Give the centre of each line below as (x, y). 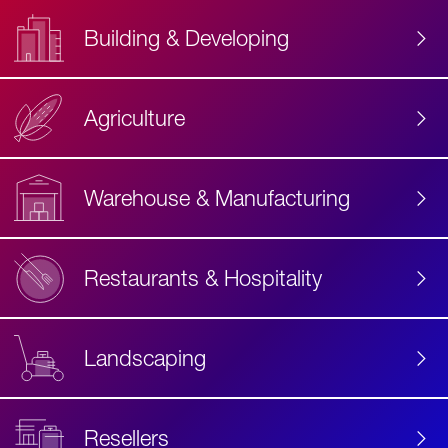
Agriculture (134, 118)
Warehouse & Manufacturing (217, 198)
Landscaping (145, 358)
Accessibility (245, 118)
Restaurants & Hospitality (203, 278)
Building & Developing (186, 38)
